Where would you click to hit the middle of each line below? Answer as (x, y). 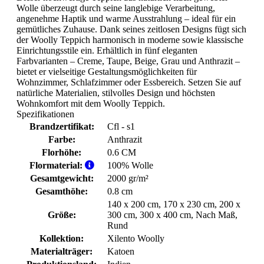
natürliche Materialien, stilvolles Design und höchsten (116, 93)
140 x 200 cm (133, 204)
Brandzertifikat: (62, 127)
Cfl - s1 (121, 127)
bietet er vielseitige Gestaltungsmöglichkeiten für (107, 72)
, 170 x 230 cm (187, 204)
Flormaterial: (57, 166)
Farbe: (62, 140)
